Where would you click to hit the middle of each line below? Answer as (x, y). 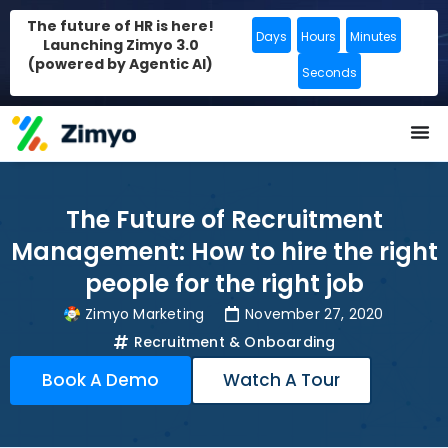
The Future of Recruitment (224, 220)
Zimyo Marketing (145, 314)
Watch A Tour (281, 380)
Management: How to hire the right (224, 252)
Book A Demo (100, 380)
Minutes (373, 36)
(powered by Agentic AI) (120, 64)
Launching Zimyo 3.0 (120, 45)
